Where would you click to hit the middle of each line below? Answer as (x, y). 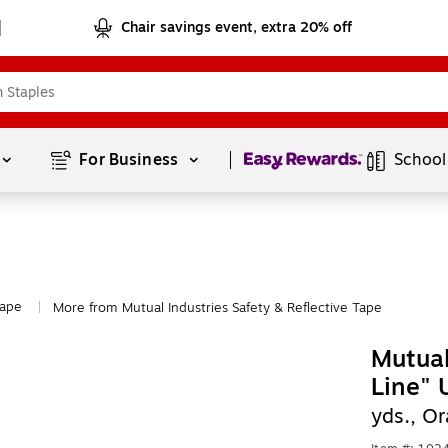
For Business (131, 160)
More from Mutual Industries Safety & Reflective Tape (217, 308)
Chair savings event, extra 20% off (237, 27)
